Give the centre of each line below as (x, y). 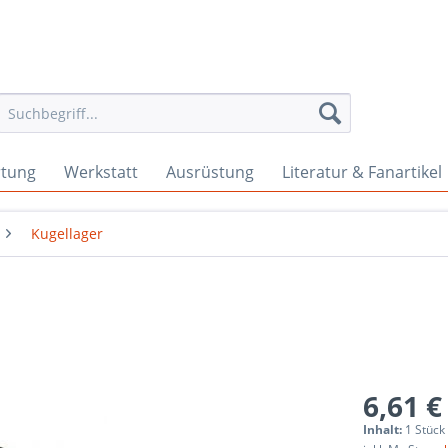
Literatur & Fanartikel (362, 172)
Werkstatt (101, 172)
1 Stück (425, 429)
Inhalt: (384, 429)
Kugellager (67, 233)
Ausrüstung (210, 172)
